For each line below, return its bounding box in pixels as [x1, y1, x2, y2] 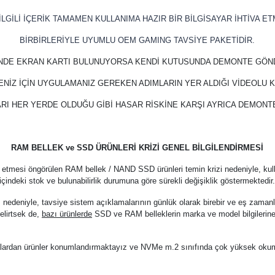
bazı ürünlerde [41, 209, 92, 219]
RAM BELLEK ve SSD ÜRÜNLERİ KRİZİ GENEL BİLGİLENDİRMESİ [11, 143, 264, 153]
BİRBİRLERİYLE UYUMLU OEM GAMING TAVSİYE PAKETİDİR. [20, 36, 255, 45]
